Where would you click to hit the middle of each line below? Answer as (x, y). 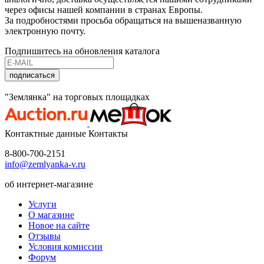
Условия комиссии (65, 246)
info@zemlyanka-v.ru (45, 164)
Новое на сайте (59, 225)
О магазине (51, 214)
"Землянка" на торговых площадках (77, 97)
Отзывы (44, 236)
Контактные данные (45, 133)
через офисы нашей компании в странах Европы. (104, 9)
